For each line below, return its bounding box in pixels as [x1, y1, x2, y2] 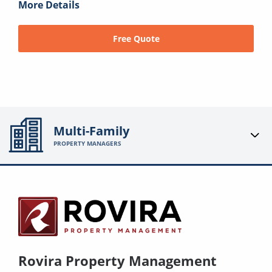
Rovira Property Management [18, 251, 217, 270]
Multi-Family [53, 123, 130, 140]
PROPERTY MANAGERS [53, 139, 122, 148]
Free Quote [112, 33, 160, 45]
